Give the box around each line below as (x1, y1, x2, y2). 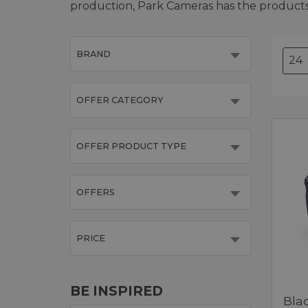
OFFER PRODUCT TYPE (76, 140, 186, 151)
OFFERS (76, 186, 115, 197)
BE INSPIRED (70, 282, 163, 299)
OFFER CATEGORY (76, 94, 164, 105)
